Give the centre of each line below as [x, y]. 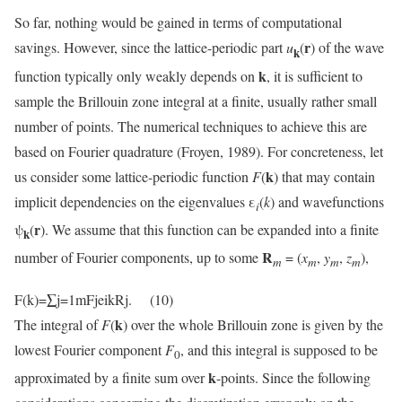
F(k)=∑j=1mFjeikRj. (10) [94, 300]
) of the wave [347, 48]
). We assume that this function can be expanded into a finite [210, 229]
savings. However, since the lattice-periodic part [150, 48]
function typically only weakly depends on [136, 75]
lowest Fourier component [90, 350]
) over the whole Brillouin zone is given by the [253, 325]
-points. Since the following [293, 378]
